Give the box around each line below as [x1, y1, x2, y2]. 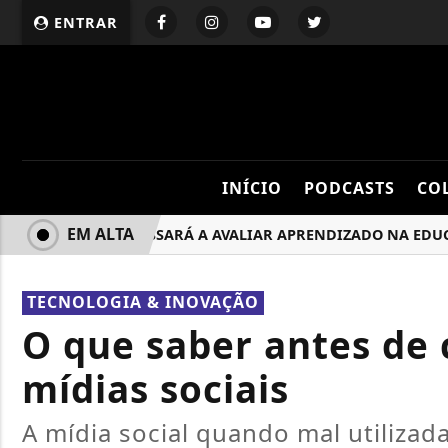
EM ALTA [67, 223, 134, 245]
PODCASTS [303, 177, 395, 199]
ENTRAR [49, 13, 118, 32]
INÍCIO [221, 177, 282, 199]
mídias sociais [22, 364, 289, 414]
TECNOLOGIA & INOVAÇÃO [27, 291, 259, 313]
